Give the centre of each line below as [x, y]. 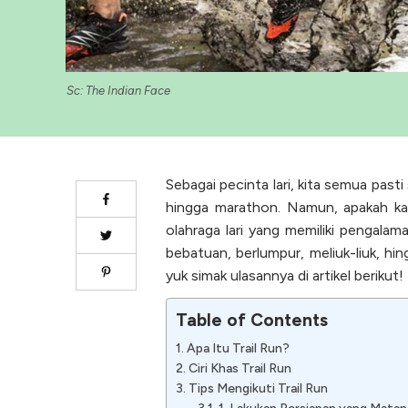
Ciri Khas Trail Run [240, 369]
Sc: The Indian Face [118, 91]
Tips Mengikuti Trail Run [258, 389]
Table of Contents [252, 321]
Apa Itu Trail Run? [238, 349]
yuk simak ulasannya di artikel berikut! [285, 276]
